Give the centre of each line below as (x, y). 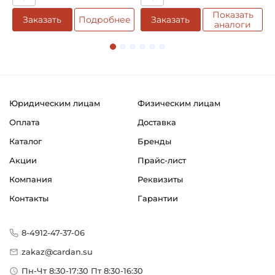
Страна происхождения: (64, 73)
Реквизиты (160, 180)
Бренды (154, 141)
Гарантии (158, 199)
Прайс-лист (162, 161)
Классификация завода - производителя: (102, 33)
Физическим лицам (179, 103)
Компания (31, 180)
